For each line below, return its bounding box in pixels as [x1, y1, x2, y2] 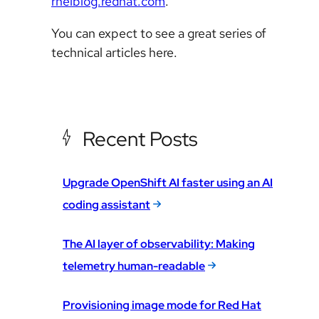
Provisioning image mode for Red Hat [63, 298, 261, 313]
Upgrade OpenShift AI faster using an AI [63, 175, 273, 191]
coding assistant [63, 197, 150, 213]
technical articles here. [51, 44, 177, 61]
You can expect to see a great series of [51, 25, 266, 41]
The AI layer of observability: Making [63, 236, 255, 252]
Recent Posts [83, 125, 197, 153]
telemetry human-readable [63, 258, 205, 274]
